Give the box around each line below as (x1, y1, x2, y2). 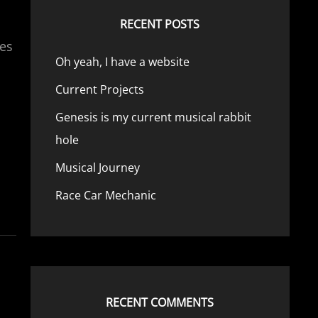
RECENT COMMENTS (106, 295, 214, 310)
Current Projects (55, 82, 144, 97)
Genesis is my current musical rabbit (55, 109, 251, 125)
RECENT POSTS (120, 16, 200, 32)
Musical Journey (55, 160, 140, 175)
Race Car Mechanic (55, 187, 156, 203)
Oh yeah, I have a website (55, 54, 190, 70)
